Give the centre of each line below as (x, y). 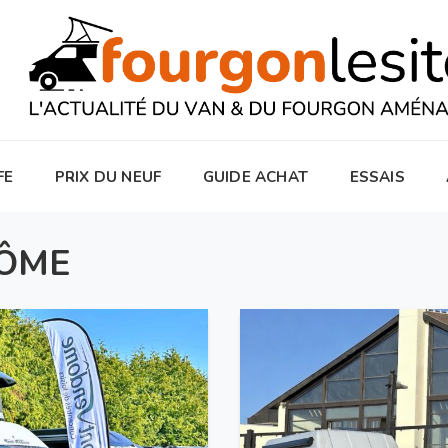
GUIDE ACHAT (255, 176)
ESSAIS (377, 176)
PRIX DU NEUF (108, 176)
